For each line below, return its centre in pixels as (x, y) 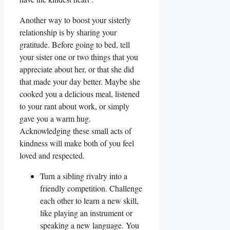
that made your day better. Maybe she (80, 82)
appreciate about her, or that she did (77, 69)
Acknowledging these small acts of (75, 131)
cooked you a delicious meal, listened (80, 94)
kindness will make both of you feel (77, 143)
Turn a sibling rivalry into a (84, 176)
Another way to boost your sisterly (75, 20)
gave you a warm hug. (55, 119)
